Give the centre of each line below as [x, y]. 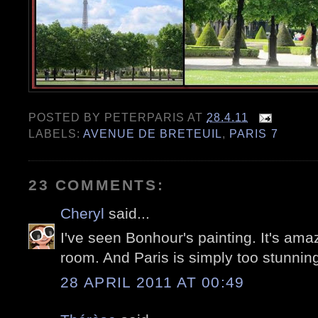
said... [127, 213]
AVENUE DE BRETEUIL [153, 134]
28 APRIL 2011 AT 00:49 [153, 282]
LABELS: [56, 134]
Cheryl [82, 213]
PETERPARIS [145, 117]
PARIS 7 [254, 134]
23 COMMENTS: [97, 185]
